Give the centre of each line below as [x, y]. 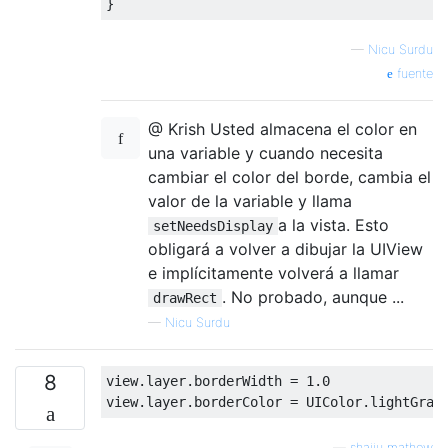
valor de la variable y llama [250, 201]
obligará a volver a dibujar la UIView [285, 249]
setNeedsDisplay [213, 226]
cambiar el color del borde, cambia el [289, 177]
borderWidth [242, 381]
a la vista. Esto [333, 225]
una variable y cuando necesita [265, 153]
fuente [413, 74]
